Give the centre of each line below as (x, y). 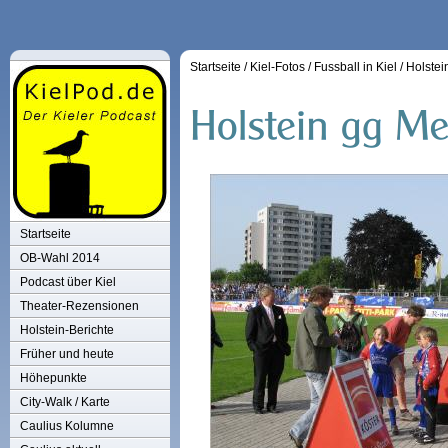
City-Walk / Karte (65, 402)
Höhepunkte (53, 378)
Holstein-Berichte (67, 330)
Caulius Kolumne (67, 426)
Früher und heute (67, 354)
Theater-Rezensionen (79, 306)
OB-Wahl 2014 (60, 258)
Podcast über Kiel (68, 282)
